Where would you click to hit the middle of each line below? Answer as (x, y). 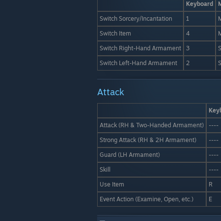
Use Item (112, 184)
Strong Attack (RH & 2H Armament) (148, 140)
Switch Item (115, 33)
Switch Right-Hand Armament (140, 48)
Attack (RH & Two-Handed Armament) (152, 125)
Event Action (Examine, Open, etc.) (147, 199)
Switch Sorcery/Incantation (136, 18)
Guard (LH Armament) (130, 155)
